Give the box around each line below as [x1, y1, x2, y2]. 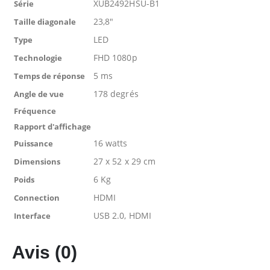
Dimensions [14, 155, 60, 167]
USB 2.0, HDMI [93, 209, 151, 221]
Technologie [14, 52, 62, 63]
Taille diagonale [14, 16, 76, 27]
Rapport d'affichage [14, 121, 91, 132]
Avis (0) [12, 242, 77, 262]
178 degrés [93, 87, 139, 99]
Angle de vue [14, 88, 64, 99]
